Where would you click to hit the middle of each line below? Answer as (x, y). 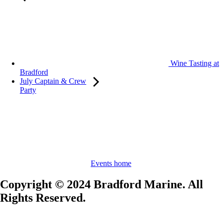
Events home (111, 164)
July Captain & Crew (53, 81)
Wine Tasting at (194, 63)
